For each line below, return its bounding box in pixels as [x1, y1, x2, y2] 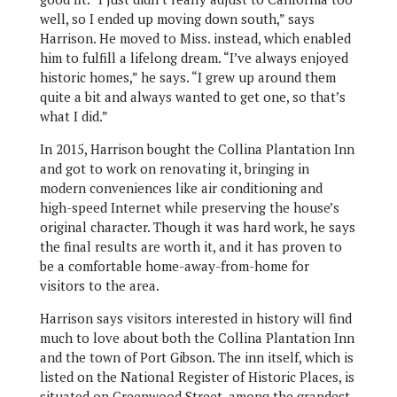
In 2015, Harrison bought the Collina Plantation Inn [39, 140, 354, 158]
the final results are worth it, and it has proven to [39, 237, 342, 255]
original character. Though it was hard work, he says [39, 218, 355, 236]
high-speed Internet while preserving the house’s [39, 198, 339, 216]
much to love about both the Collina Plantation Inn [39, 329, 354, 346]
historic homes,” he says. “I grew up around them [39, 68, 336, 86]
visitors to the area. [39, 276, 160, 294]
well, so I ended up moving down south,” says [39, 10, 315, 27]
